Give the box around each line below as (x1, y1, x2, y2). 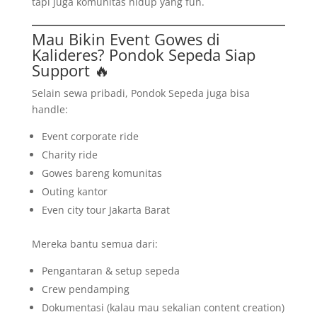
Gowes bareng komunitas (41, 166, 162, 180)
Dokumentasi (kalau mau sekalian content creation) (41, 301, 284, 314)
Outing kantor (41, 185, 108, 198)
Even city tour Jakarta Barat (41, 203, 170, 217)
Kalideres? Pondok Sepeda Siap (31, 44, 255, 65)
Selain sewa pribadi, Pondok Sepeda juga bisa (31, 86, 250, 100)
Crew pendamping (41, 282, 129, 296)
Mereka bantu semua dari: (31, 237, 158, 250)
